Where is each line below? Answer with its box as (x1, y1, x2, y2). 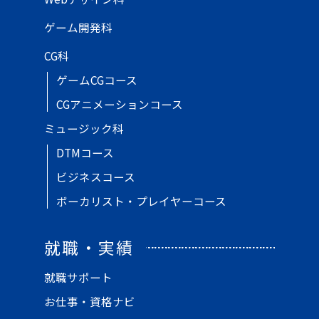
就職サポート (44, 269, 113, 286)
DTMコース (56, 145, 114, 161)
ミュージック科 (44, 120, 125, 137)
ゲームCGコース (56, 72, 137, 88)
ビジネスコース (56, 169, 135, 185)
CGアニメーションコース (56, 96, 183, 113)
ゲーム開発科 (44, 19, 113, 36)
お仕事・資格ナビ (44, 293, 136, 310)
